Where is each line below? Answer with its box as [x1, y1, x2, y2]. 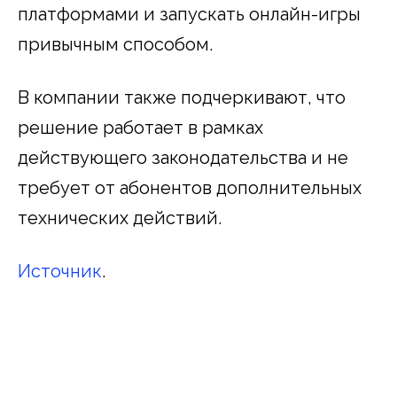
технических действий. [18, 207, 222, 230]
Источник [18, 261, 102, 283]
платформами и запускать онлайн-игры [18, 4, 361, 26]
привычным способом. [18, 34, 213, 56]
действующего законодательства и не [18, 147, 348, 169]
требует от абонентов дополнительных [18, 177, 362, 199]
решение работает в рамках [18, 117, 263, 139]
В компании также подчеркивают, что [18, 87, 346, 109]
